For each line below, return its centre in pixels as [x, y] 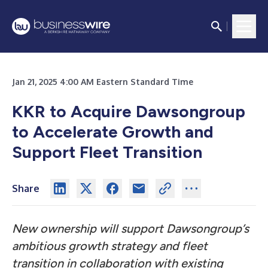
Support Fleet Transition [107, 152]
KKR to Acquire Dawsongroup [129, 111]
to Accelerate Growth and [113, 132]
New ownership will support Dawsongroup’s [130, 229]
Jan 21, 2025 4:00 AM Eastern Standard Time [103, 82]
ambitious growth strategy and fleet [110, 246]
